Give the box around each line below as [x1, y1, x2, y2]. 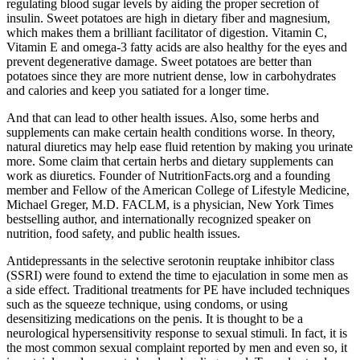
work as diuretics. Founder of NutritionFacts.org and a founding [6, 169, 330, 183]
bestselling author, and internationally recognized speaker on [6, 212, 311, 227]
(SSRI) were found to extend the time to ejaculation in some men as [6, 268, 348, 283]
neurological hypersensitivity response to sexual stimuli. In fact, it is [6, 326, 347, 341]
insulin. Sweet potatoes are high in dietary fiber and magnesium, [6, 11, 330, 26]
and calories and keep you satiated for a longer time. [6, 84, 269, 98]
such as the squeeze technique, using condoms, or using [6, 297, 288, 312]
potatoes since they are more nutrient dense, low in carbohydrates [6, 69, 336, 84]
